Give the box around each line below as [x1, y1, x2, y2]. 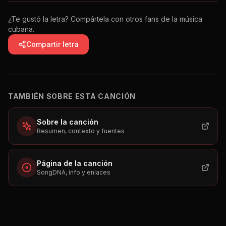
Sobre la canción [37, 118, 98, 126]
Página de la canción [37, 159, 112, 167]
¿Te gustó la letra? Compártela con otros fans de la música [8, 15, 202, 23]
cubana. [8, 25, 34, 33]
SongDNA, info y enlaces [37, 168, 110, 176]
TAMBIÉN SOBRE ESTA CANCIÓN [8, 92, 136, 100]
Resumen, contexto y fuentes [37, 127, 125, 135]
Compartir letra [26, 40, 79, 48]
